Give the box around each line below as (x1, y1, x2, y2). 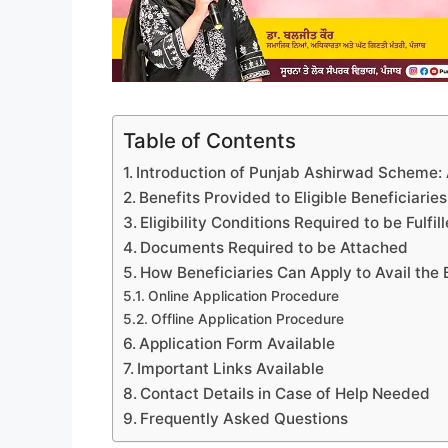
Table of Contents (123, 127, 296, 153)
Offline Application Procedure (150, 310, 344, 327)
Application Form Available (139, 333, 336, 353)
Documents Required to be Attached (140, 237, 409, 257)
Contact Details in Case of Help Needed (140, 383, 431, 403)
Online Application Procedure (147, 287, 339, 304)
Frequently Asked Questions (140, 408, 349, 428)
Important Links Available (137, 358, 325, 378)
